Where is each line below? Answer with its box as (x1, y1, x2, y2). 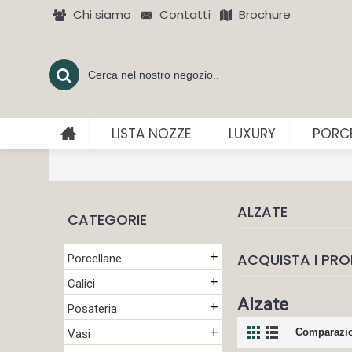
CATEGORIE (68, 210, 147, 229)
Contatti (159, 6, 211, 23)
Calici (68, 277, 95, 291)
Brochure (239, 6, 291, 23)
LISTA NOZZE (112, 124, 191, 143)
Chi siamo (73, 6, 131, 23)
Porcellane (68, 251, 122, 266)
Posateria (68, 302, 117, 316)
